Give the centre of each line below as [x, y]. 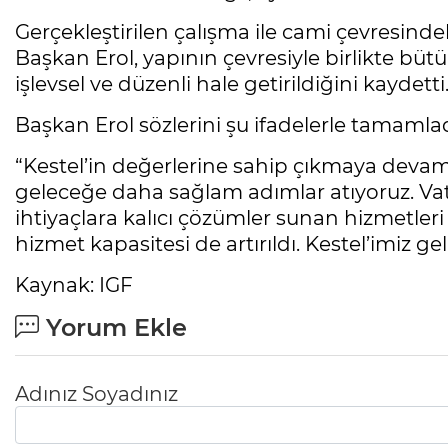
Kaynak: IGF [74, 284]
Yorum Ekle [113, 327]
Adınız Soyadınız [96, 393]
